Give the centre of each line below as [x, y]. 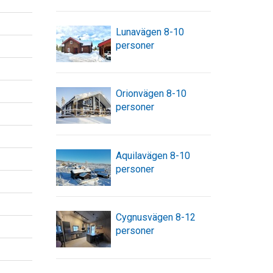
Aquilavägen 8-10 [153, 155]
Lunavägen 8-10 [150, 32]
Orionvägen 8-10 [151, 94]
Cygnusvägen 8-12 [155, 218]
